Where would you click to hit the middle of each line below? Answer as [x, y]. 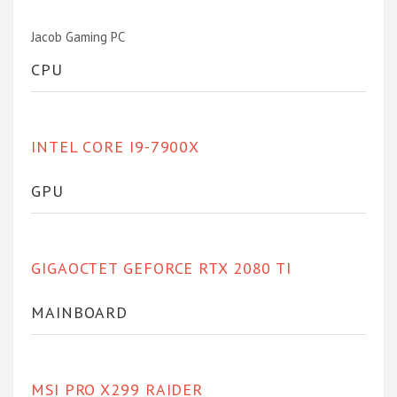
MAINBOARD [80, 312]
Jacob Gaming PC [78, 36]
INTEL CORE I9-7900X [116, 146]
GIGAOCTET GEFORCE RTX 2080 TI [162, 268]
